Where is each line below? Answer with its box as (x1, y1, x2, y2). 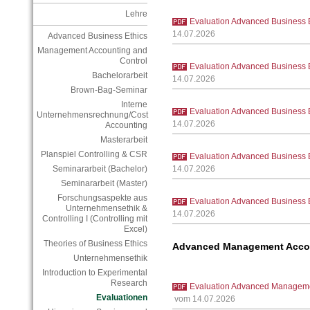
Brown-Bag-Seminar (70, 85, 147, 95)
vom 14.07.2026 (172, 293, 235, 304)
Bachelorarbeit (91, 71, 147, 81)
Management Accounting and (37, 46, 147, 56)
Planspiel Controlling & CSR (40, 149, 147, 160)
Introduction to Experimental (42, 268, 147, 278)
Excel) (123, 224, 147, 235)
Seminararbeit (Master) (60, 179, 147, 189)
